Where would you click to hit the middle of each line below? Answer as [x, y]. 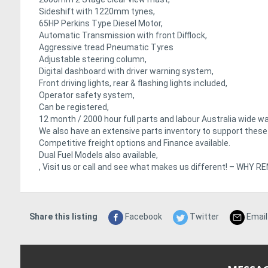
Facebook [143, 217]
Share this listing [63, 217]
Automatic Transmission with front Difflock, [123, 36]
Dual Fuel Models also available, [98, 155]
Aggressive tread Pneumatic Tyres [106, 48]
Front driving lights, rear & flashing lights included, [133, 83]
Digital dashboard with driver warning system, [126, 71]
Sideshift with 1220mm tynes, [97, 12]
